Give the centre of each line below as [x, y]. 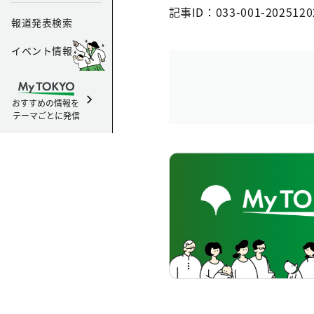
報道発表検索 [42, 22]
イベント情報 [42, 50]
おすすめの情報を [46, 103]
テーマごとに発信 [46, 115]
